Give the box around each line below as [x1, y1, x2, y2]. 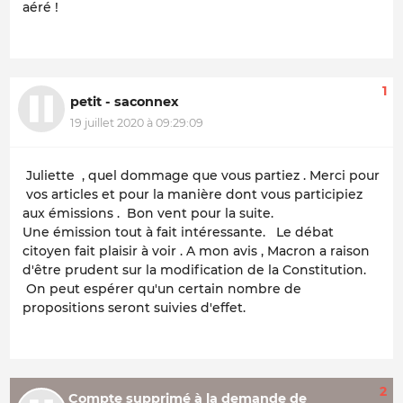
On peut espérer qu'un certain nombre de [22, 280, 301, 297]
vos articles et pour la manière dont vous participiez [22, 185, 363, 202]
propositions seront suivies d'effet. [22, 299, 246, 316]
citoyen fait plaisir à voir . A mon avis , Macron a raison [22, 242, 370, 259]
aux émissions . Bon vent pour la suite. [22, 204, 273, 221]
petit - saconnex [70, 93, 179, 110]
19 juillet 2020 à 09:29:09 [70, 116, 203, 130]
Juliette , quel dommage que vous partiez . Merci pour [22, 166, 380, 184]
